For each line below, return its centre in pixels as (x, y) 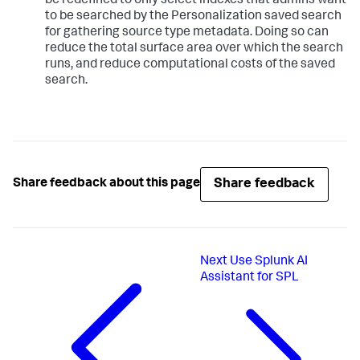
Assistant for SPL (250, 278)
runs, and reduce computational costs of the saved (190, 65)
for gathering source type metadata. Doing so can (187, 33)
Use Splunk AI (269, 262)
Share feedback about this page (106, 184)
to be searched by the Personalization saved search (193, 16)
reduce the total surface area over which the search (194, 49)
